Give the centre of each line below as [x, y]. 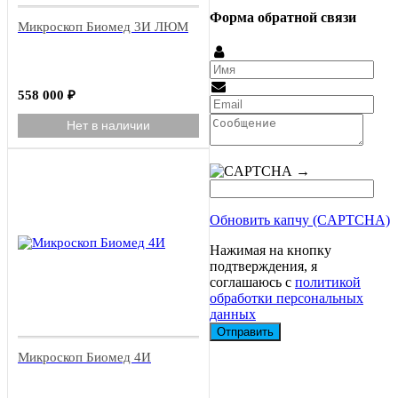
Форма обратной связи [283, 17]
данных [233, 314]
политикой [328, 283]
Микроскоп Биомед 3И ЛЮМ [103, 27]
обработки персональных [287, 298]
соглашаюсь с [252, 283]
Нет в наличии [108, 126]
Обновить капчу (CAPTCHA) [300, 220]
